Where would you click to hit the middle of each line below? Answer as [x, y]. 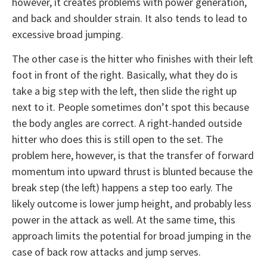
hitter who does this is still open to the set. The [117, 139]
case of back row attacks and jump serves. [106, 252]
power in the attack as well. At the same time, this [124, 220]
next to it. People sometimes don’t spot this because [131, 107]
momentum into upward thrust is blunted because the [132, 172]
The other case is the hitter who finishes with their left [133, 59]
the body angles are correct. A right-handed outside [127, 123]
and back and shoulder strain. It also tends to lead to [130, 18]
